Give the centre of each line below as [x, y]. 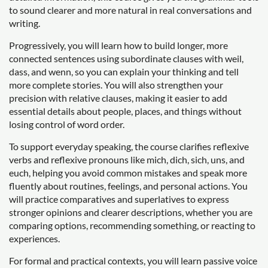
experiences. [34, 238]
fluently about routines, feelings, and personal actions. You [128, 186]
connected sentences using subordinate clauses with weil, [126, 58]
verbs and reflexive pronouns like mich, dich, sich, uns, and [127, 159]
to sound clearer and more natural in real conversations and [130, 10]
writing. [25, 23]
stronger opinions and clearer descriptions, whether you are [131, 212]
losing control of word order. [67, 124]
